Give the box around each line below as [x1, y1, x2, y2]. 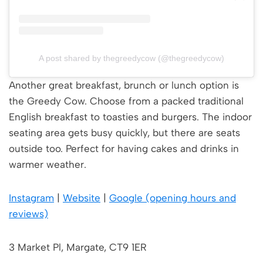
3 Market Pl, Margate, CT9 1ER [9, 241, 147, 254]
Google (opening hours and [109, 192, 236, 204]
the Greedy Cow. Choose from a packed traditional [9, 95, 244, 107]
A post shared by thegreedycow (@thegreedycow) [39, 53, 224, 63]
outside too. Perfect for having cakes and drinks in [9, 143, 239, 155]
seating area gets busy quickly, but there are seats [9, 127, 240, 139]
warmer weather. [9, 159, 86, 171]
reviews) [9, 208, 48, 220]
